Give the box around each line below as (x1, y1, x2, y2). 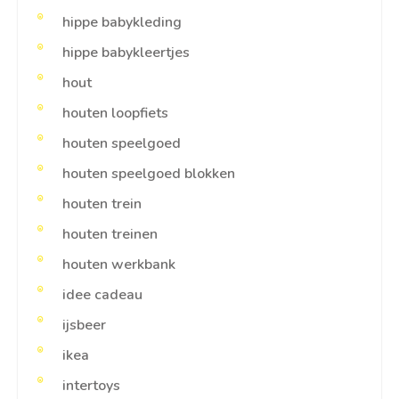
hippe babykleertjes (62, 43, 190, 63)
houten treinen (62, 224, 158, 245)
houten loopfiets (62, 103, 168, 124)
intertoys (62, 376, 120, 396)
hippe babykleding (62, 12, 182, 33)
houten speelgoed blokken (62, 164, 235, 184)
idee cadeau (62, 285, 142, 305)
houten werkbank (62, 255, 175, 275)
